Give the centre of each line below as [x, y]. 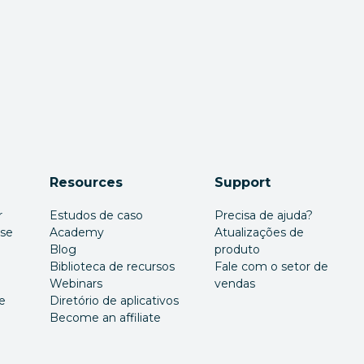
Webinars [76, 284]
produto [238, 249]
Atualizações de [260, 232]
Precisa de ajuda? [264, 215]
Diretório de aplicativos [115, 301]
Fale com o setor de [272, 266]
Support [243, 182]
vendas [235, 284]
